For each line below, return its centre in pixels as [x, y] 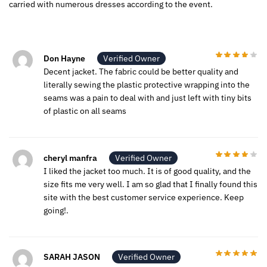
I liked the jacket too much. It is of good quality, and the [147, 171]
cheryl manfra [70, 158]
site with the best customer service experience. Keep [144, 197]
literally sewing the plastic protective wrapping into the [147, 84]
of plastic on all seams [85, 111]
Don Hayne [64, 58]
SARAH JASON [72, 257]
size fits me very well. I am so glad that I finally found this [150, 184]
